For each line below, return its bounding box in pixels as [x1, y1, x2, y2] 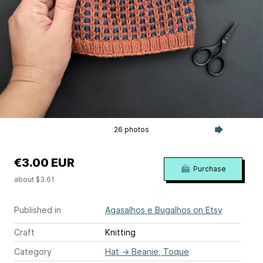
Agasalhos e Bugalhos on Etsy [105, 204, 222, 215]
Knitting [105, 227, 136, 237]
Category [14, 246, 52, 257]
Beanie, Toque [131, 246, 189, 257]
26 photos [113, 124, 149, 134]
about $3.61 [14, 174, 55, 184]
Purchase [193, 164, 226, 173]
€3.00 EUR [14, 155, 75, 170]
